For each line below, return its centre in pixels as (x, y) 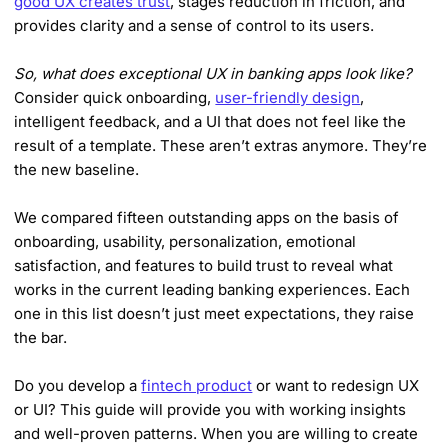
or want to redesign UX (336, 385)
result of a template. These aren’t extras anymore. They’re (221, 145)
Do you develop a (78, 385)
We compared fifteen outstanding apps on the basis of (207, 217)
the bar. (41, 337)
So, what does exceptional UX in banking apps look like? (213, 73)
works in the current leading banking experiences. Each (212, 289)
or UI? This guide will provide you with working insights (210, 409)
